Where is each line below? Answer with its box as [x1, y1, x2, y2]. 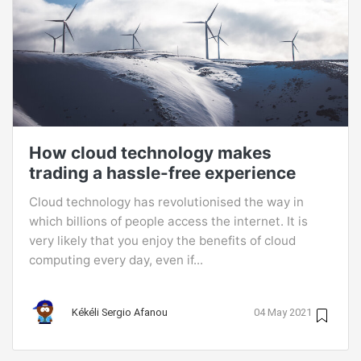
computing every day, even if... [29, 252, 203, 268]
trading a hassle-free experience [29, 163, 296, 183]
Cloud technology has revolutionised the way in [29, 194, 304, 210]
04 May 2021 [254, 305, 312, 318]
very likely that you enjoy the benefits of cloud [29, 233, 296, 248]
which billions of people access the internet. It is [29, 214, 308, 229]
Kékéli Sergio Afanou [72, 305, 168, 318]
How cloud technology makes [29, 143, 272, 163]
